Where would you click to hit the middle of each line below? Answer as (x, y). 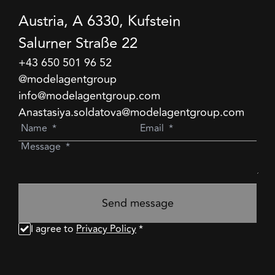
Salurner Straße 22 (78, 44)
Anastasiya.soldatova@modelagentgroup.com (131, 113)
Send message (137, 203)
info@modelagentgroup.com (89, 96)
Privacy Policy (106, 229)
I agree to (52, 229)
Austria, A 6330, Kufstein (99, 21)
